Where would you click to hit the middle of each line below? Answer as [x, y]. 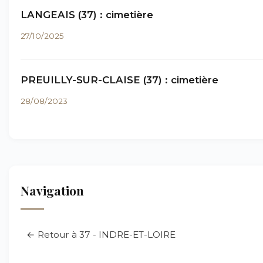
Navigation [52, 190]
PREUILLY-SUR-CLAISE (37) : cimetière [119, 80]
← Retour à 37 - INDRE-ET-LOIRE [101, 235]
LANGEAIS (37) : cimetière [87, 15]
